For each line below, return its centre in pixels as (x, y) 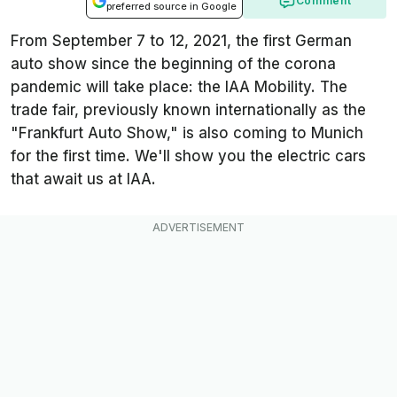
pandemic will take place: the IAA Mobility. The (179, 87)
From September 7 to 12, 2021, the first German (181, 41)
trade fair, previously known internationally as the (188, 110)
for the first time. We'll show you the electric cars (188, 156)
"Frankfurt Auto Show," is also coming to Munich (187, 133)
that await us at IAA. (83, 179)
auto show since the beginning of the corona (173, 64)
